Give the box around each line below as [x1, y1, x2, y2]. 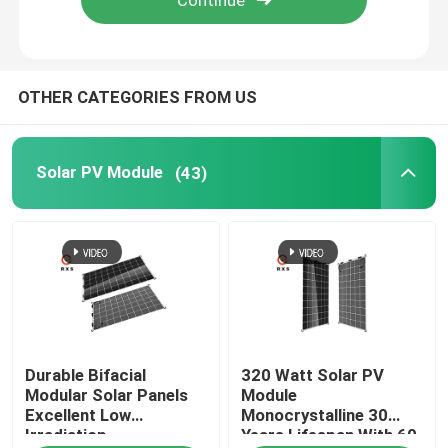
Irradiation [25, 425, 107, 446]
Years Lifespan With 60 [241, 425, 418, 446]
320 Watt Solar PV [241, 365, 385, 386]
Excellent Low [25, 405, 132, 426]
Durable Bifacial [25, 365, 147, 386]
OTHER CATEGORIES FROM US [17, 87, 257, 108]
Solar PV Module [35, 162, 163, 183]
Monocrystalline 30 [241, 405, 389, 426]
